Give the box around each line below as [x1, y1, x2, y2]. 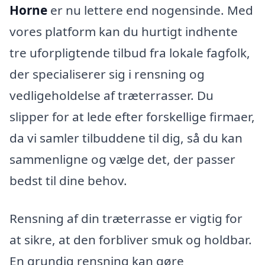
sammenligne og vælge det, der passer [9, 151, 235, 168]
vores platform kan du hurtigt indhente [9, 23, 238, 40]
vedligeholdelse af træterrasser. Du [9, 87, 214, 104]
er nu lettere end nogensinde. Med [47, 2, 253, 19]
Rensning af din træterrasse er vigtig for [9, 210, 243, 227]
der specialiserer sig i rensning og [9, 66, 205, 83]
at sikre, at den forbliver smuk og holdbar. [9, 231, 252, 248]
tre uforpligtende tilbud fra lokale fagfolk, [9, 44, 250, 62]
